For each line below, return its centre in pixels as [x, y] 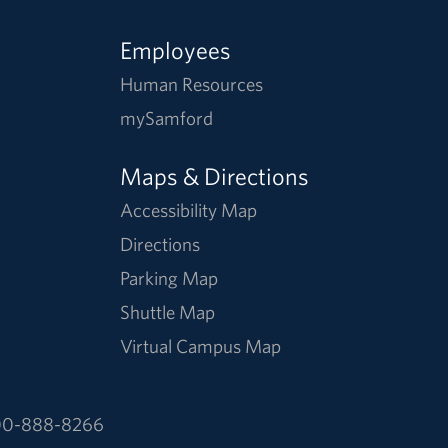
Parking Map [169, 278]
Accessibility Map [189, 210]
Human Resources [192, 84]
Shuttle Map [168, 312]
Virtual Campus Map [201, 346]
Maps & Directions [215, 176]
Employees [176, 50]
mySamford [167, 118]
